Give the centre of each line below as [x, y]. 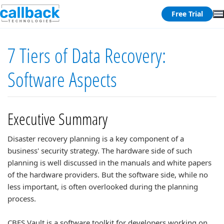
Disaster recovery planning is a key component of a [96, 138]
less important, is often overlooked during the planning [103, 186]
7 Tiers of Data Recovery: [87, 55]
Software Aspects [62, 79]
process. [22, 198]
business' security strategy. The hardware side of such [100, 150]
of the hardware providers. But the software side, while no [108, 174]
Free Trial [187, 14]
